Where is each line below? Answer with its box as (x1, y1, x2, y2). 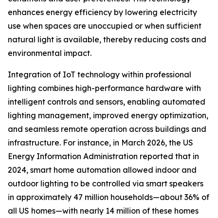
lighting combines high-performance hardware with (8, 83, 201, 93)
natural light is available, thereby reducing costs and (8, 35, 206, 45)
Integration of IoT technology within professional (8, 70, 191, 80)
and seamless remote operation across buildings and (8, 124, 206, 134)
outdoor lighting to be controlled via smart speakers (8, 179, 203, 189)
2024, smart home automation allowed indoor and (8, 165, 197, 175)
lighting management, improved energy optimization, (8, 110, 208, 121)
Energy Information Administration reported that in (8, 151, 199, 162)
